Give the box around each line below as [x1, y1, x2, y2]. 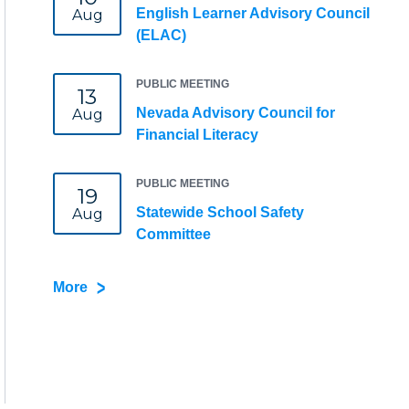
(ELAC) [136, 27, 186, 43]
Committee [136, 226, 211, 242]
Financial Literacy [136, 127, 258, 142]
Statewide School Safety [136, 204, 304, 220]
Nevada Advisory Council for [136, 105, 335, 121]
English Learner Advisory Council [136, 5, 370, 21]
